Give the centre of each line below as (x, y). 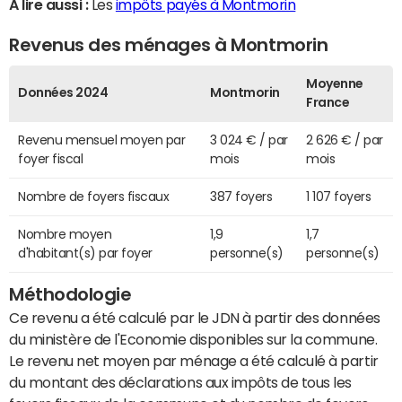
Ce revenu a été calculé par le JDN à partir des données (195, 318)
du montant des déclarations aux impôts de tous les (180, 383)
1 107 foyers (339, 197)
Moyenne (335, 84)
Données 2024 (63, 93)
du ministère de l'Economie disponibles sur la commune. (193, 340)
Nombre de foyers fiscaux (94, 197)
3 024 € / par (249, 140)
